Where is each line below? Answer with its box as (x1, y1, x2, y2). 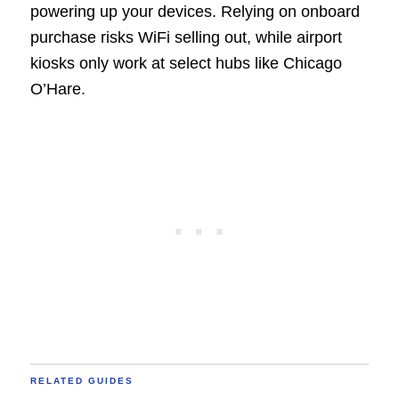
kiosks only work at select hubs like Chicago (29, 53, 342, 72)
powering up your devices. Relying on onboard (29, 2, 360, 20)
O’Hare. (29, 79, 85, 98)
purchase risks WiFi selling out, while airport (29, 28, 342, 46)
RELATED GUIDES (29, 375, 134, 386)
